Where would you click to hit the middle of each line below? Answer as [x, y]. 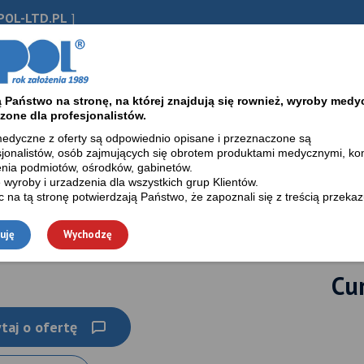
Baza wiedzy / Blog [121, 84]
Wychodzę [88, 234]
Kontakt [232, 84]
